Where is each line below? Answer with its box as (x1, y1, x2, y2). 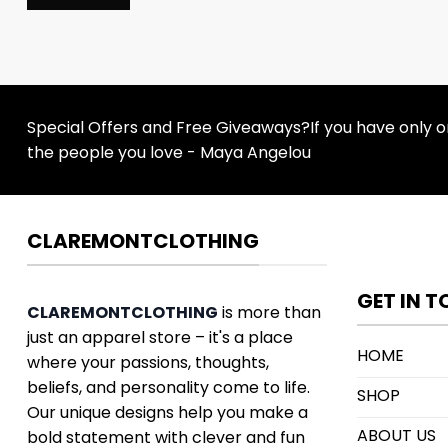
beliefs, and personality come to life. (27, 376, 310, 400)
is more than (218, 301, 321, 325)
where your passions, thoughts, (27, 351, 269, 375)
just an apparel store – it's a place (27, 326, 293, 350)
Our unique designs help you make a (27, 401, 308, 425)
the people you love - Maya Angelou (27, 140, 311, 164)
